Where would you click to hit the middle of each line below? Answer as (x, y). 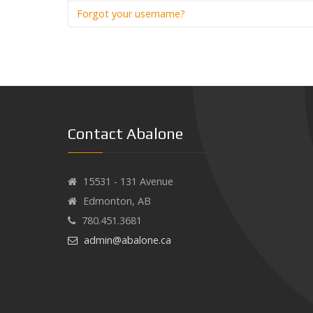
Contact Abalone (125, 134)
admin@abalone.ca (128, 240)
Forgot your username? (131, 14)
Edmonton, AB (117, 201)
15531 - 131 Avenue (128, 181)
